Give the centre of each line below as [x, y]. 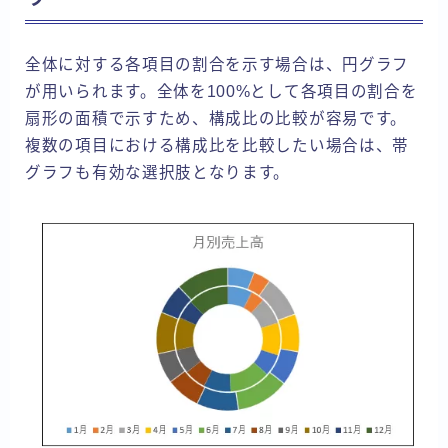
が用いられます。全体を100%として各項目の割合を [221, 92]
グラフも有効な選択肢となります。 [158, 173]
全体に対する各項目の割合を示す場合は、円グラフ [217, 65]
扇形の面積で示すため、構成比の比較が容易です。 [216, 119]
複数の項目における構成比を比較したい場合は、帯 [217, 146]
